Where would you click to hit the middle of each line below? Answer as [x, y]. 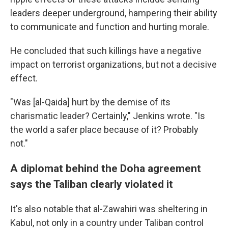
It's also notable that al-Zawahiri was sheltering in [109, 209]
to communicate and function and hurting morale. [110, 27]
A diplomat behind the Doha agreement [106, 168]
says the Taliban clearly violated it [92, 184]
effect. [24, 78]
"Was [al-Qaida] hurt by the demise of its [90, 102]
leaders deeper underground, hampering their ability [114, 13]
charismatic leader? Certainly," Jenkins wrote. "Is [108, 116]
